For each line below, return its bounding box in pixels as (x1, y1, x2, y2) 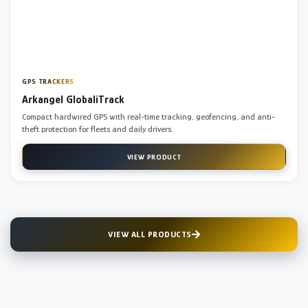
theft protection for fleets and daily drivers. (22, 123, 173, 134)
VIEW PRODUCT (126, 152, 181, 161)
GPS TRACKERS (22, 76, 74, 85)
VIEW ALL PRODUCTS (108, 228, 192, 239)
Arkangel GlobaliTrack (22, 93, 124, 106)
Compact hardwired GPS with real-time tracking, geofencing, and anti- (22, 111, 275, 122)
